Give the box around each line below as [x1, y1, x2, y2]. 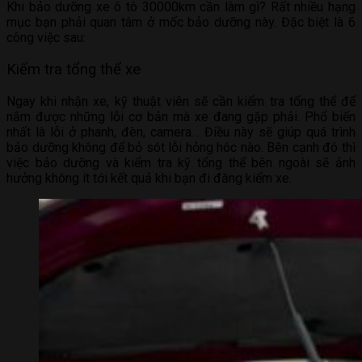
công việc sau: [6, 30, 86, 46]
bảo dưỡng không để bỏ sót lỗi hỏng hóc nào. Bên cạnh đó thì [6, 139, 356, 155]
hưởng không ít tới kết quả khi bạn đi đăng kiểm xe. [6, 170, 292, 186]
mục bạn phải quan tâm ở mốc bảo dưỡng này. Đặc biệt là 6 [6, 15, 356, 31]
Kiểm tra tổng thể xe [6, 60, 141, 78]
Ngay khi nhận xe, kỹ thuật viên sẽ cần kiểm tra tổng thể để [6, 93, 356, 109]
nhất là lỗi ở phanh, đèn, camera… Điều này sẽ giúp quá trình [6, 124, 356, 140]
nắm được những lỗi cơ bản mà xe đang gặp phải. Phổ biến [6, 108, 356, 124]
